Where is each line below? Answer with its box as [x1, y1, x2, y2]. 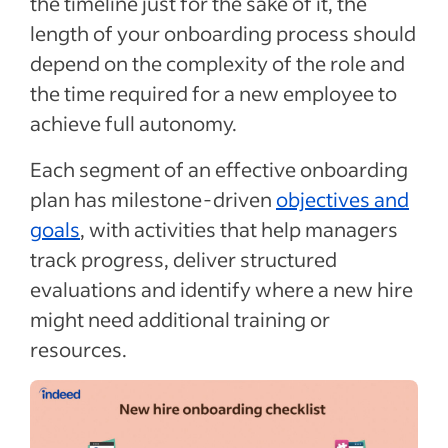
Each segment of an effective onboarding [30, 156, 408, 182]
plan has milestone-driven [30, 186, 276, 212]
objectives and [276, 186, 409, 212]
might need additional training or [30, 306, 330, 332]
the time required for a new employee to [30, 80, 397, 106]
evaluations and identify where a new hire [30, 276, 413, 302]
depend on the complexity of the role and [30, 50, 405, 76]
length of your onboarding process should [30, 20, 416, 46]
